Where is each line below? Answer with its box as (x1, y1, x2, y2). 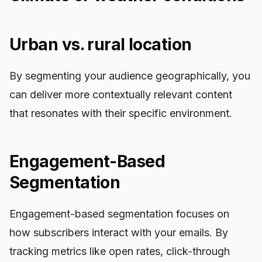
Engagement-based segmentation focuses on (9, 208, 229, 220)
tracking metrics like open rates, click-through (9, 245, 230, 257)
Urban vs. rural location (9, 35, 192, 54)
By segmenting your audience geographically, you (9, 70, 250, 82)
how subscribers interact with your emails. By (9, 226, 228, 239)
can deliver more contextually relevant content (9, 88, 232, 101)
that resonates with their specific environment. (9, 107, 232, 119)
